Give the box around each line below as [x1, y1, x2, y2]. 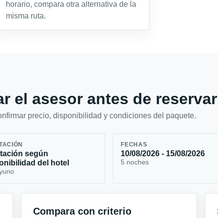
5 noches [121, 158, 149, 166]
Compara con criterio [33, 205, 132, 217]
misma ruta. [5, 12, 46, 20]
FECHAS [121, 142, 147, 148]
